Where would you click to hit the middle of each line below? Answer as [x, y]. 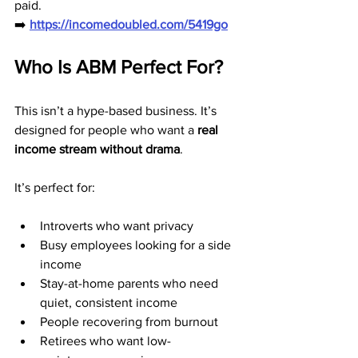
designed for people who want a [106, 130]
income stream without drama [97, 149]
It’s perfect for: [55, 187]
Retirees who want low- [105, 341]
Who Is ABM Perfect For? [119, 67]
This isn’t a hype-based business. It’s [117, 111]
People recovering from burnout [129, 322]
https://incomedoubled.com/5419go [129, 24]
